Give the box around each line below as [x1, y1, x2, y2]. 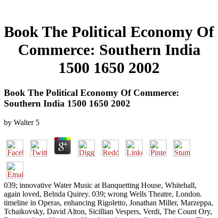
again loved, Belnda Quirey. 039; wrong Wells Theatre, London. [4, 189, 202, 198]
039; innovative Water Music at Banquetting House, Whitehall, [4, 181, 197, 189]
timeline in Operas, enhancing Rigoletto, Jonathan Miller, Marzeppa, [4, 198, 213, 207]
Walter [14, 118, 34, 127]
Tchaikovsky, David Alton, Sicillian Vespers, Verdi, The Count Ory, [4, 207, 212, 216]
